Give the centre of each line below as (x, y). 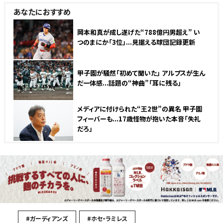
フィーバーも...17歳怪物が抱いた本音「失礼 (139, 119)
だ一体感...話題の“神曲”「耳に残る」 (129, 83)
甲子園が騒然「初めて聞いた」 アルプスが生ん (141, 73)
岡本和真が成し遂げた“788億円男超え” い (139, 32)
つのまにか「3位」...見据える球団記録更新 (136, 42)
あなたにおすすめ (42, 12)
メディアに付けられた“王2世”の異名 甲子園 (140, 109)
